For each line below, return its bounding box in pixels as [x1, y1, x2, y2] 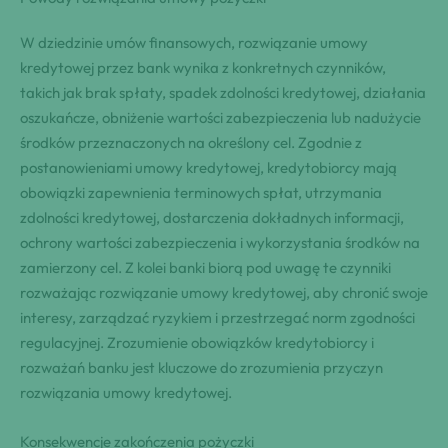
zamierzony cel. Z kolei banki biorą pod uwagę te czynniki [20, 258, 391, 278]
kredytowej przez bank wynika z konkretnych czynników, [20, 58, 386, 78]
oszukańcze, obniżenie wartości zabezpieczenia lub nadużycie [20, 108, 421, 128]
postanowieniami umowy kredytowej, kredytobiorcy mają [20, 158, 397, 178]
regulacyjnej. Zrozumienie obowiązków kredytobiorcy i [20, 333, 374, 353]
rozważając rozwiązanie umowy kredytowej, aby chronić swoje [20, 283, 428, 303]
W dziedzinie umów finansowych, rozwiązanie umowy [20, 33, 368, 53]
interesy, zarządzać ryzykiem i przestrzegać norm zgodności [20, 308, 415, 328]
